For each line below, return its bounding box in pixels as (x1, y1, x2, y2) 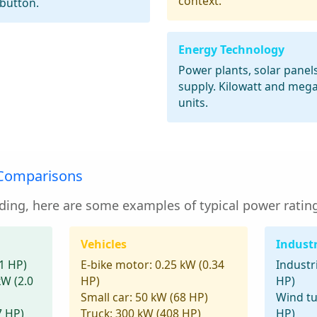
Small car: (80, 289, 132, 306)
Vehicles (80, 236, 127, 253)
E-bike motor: (80, 257, 152, 273)
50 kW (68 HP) (132, 289, 208, 306)
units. (178, 95, 208, 111)
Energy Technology (178, 42, 284, 58)
